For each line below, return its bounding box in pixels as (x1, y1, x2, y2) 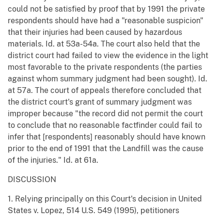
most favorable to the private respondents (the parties (8, 62, 202, 72)
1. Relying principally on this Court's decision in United (8, 194, 202, 204)
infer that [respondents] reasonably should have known (8, 132, 205, 142)
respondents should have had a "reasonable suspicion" (8, 16, 203, 26)
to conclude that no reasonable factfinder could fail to (8, 121, 202, 130)
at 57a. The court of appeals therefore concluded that (8, 86, 201, 95)
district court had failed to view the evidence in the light (8, 51, 208, 61)
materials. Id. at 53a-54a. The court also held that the (8, 39, 200, 49)
